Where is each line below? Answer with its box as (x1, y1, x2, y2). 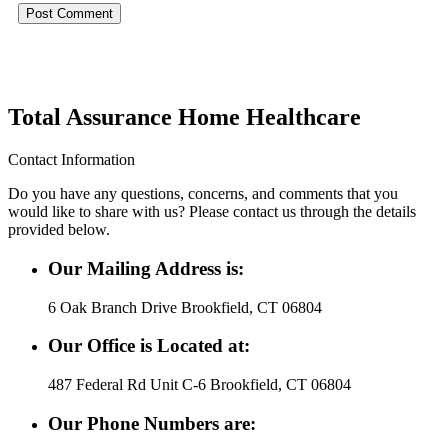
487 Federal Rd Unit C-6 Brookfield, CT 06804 (48, 376, 351, 394)
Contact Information (8, 151, 135, 169)
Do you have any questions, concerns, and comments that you (8, 185, 398, 203)
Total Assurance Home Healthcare (8, 104, 361, 131)
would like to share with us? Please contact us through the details (8, 203, 416, 221)
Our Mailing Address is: (48, 257, 244, 279)
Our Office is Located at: (48, 335, 250, 357)
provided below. (8, 221, 110, 239)
